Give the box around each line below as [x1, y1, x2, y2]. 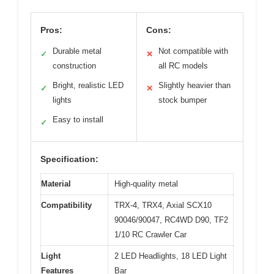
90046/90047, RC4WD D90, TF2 [114, 215, 228, 224]
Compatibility [41, 200, 92, 210]
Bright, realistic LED [53, 80, 124, 90]
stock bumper [158, 95, 207, 105]
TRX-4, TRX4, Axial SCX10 [114, 200, 212, 210]
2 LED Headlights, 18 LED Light [114, 251, 227, 261]
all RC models [158, 61, 208, 70]
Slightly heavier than [158, 80, 231, 90]
